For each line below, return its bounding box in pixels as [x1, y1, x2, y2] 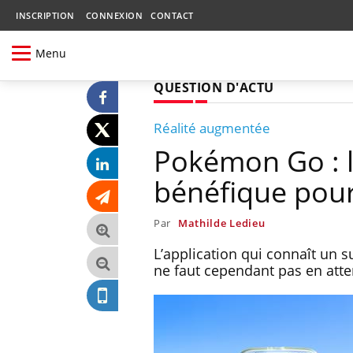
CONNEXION [85, 9, 143, 21]
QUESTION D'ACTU [154, 78, 274, 96]
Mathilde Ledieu [177, 215, 266, 230]
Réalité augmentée [154, 118, 270, 137]
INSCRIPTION [16, 9, 75, 21]
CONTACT [150, 9, 194, 21]
